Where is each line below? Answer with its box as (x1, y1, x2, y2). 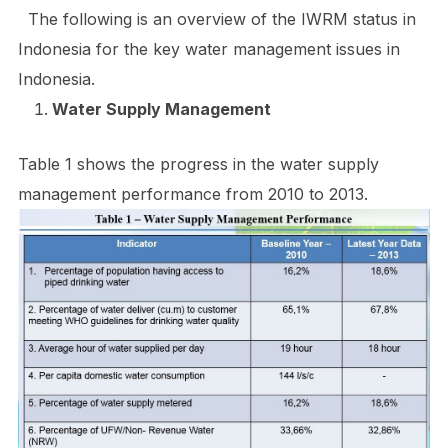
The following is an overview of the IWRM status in (17, 9, 416, 30)
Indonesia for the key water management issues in (17, 39, 400, 60)
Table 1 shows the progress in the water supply (17, 154, 379, 175)
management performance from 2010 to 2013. (17, 184, 368, 205)
